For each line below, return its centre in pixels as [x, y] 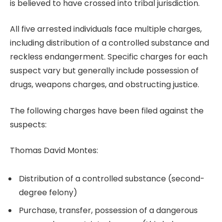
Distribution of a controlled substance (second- [112, 179]
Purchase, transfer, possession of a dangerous [108, 211]
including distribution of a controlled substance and [110, 43]
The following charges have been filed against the [107, 111]
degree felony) [48, 193]
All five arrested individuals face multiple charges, [106, 29]
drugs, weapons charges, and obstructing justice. [105, 85]
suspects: [28, 124]
